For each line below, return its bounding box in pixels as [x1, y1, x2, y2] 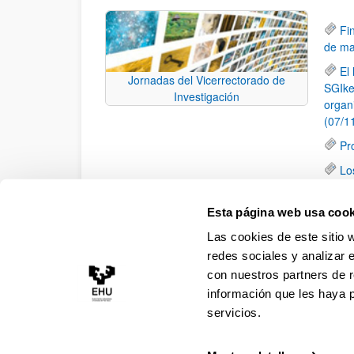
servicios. [207, 305, 262, 319]
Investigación [174, 88, 239, 104]
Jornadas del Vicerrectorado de [128, 71, 285, 88]
